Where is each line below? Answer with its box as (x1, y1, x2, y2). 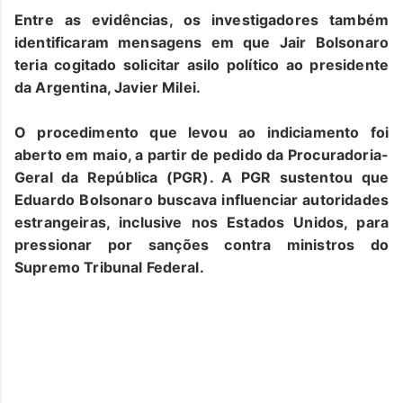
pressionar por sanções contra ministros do (14, 235, 389, 254)
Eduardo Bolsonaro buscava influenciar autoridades (14, 190, 389, 209)
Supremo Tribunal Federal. (14, 257, 204, 276)
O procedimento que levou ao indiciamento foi (14, 122, 389, 141)
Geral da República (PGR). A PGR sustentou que (14, 167, 389, 186)
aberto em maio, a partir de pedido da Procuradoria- (14, 145, 389, 164)
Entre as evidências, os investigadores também (14, 10, 389, 29)
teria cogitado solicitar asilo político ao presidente (14, 55, 389, 74)
